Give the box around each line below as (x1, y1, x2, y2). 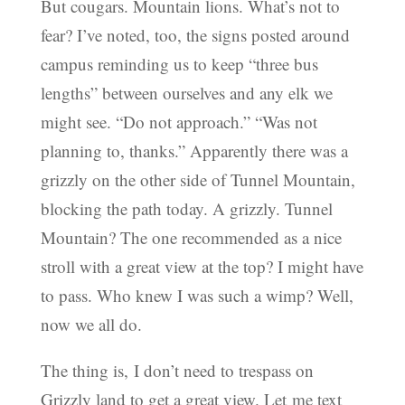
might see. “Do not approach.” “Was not (40, 110, 317, 134)
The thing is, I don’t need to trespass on (40, 359, 314, 382)
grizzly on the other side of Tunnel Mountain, (40, 168, 355, 192)
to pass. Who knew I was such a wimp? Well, (40, 284, 353, 307)
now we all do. (40, 313, 142, 336)
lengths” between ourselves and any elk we (40, 81, 333, 105)
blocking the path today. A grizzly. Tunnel (40, 197, 333, 221)
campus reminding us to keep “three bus (40, 52, 318, 76)
